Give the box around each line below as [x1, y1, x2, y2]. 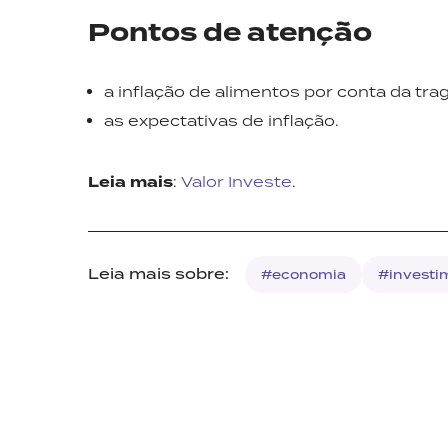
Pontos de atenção [88, 15, 372, 51]
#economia [261, 266, 346, 283]
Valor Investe [181, 172, 292, 191]
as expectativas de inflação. [104, 111, 339, 130]
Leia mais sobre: [88, 264, 229, 284]
